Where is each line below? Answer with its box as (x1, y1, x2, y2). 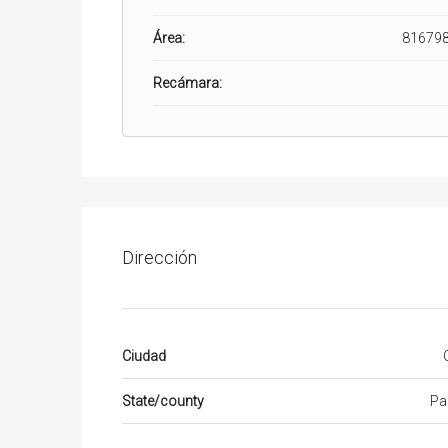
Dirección (122, 246, 197, 268)
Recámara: (153, 74, 222, 91)
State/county (122, 392, 204, 409)
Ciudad (122, 347, 166, 364)
